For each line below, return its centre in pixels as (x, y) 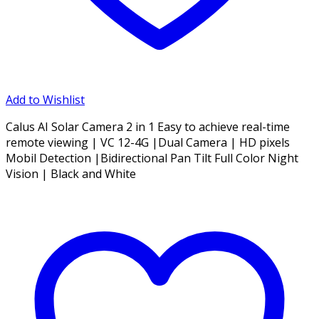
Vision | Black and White (71, 173)
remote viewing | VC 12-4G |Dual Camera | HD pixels (148, 142)
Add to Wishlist (45, 99)
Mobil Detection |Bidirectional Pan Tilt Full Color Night (152, 158)
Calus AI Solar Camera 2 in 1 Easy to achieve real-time (148, 126)
